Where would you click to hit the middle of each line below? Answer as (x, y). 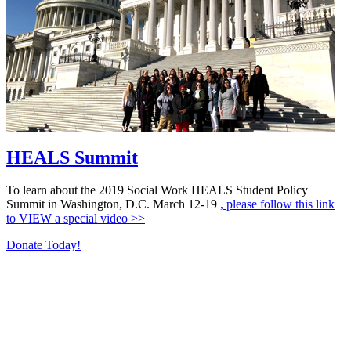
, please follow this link (277, 204)
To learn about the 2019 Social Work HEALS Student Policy (157, 190)
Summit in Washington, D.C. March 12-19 (113, 204)
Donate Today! (43, 245)
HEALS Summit (72, 157)
